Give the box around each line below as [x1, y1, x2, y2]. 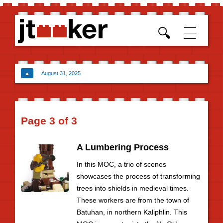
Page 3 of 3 [21, 115, 77, 126]
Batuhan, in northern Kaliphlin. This [77, 208, 187, 216]
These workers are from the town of [77, 196, 189, 204]
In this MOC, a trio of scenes [77, 160, 166, 168]
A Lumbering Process [77, 142, 169, 152]
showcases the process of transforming [77, 172, 200, 180]
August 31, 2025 [40, 70, 81, 76]
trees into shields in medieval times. [77, 184, 189, 192]
